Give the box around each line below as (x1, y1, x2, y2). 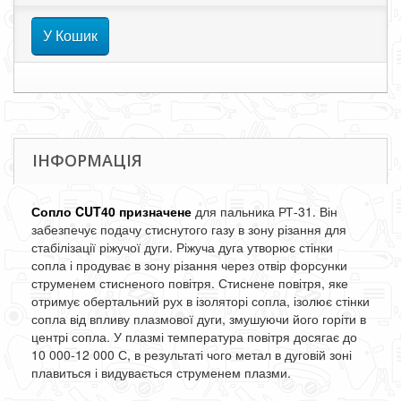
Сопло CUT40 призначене (31, 202, 192, 220)
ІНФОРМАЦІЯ (32, 149, 142, 171)
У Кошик (43, 25, 98, 46)
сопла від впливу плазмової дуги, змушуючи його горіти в (31, 310, 366, 328)
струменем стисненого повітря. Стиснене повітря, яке (31, 274, 348, 292)
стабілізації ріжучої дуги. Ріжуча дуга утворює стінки (31, 238, 333, 256)
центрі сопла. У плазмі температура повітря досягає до (31, 328, 357, 346)
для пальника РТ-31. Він (195, 202, 337, 220)
